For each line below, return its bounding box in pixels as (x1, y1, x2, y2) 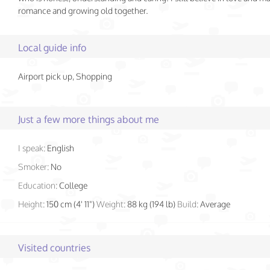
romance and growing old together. (18, 5, 148, 16)
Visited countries (18, 242, 90, 254)
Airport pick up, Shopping (18, 71, 112, 81)
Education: (18, 180, 57, 190)
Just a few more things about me (18, 113, 159, 125)
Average (200, 199, 230, 209)
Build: (177, 199, 198, 209)
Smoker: (18, 162, 49, 172)
